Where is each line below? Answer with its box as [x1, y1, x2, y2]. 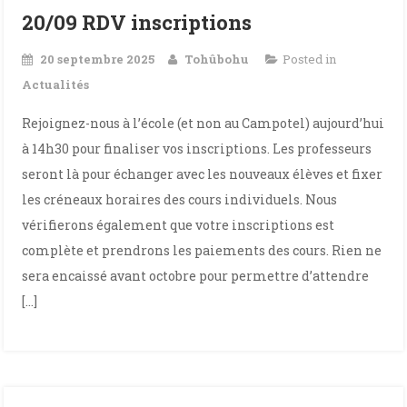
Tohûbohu [184, 51, 250, 67]
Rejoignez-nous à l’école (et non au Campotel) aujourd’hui [22, 114, 385, 132]
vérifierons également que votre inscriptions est [22, 216, 335, 233]
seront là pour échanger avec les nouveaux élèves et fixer [22, 165, 383, 183]
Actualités [22, 76, 90, 93]
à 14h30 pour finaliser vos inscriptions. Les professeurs [22, 140, 372, 157]
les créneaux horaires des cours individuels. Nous [22, 191, 338, 208]
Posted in [283, 51, 337, 67]
